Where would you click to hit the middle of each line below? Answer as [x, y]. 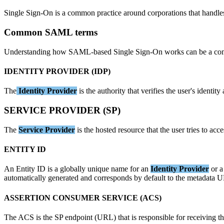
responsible [156, 217]
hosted [106, 129]
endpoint [79, 217]
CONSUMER [76, 197]
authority [111, 91]
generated [63, 178]
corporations [167, 13]
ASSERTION [27, 197]
